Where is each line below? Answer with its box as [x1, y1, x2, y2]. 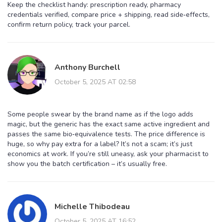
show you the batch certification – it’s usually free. [7, 159, 167, 168]
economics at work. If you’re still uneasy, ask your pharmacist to [7, 149, 209, 159]
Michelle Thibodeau [55, 201, 130, 212]
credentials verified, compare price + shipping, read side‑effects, [7, 9, 210, 19]
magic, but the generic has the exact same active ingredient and [7, 119, 210, 129]
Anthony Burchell [55, 61, 120, 73]
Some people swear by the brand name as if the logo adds [7, 109, 193, 119]
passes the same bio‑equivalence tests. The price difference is [7, 129, 205, 139]
